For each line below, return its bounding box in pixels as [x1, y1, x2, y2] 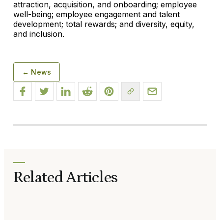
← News [22, 67, 52, 76]
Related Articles [13, 169, 118, 187]
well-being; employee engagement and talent [13, 9, 180, 19]
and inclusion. [13, 28, 64, 39]
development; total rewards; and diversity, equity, [13, 19, 194, 29]
